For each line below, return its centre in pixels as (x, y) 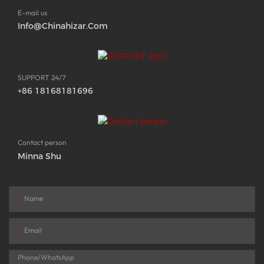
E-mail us (32, 12)
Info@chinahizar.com (63, 26)
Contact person (42, 143)
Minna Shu (39, 156)
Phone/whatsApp (46, 257)
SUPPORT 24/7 (42, 78)
